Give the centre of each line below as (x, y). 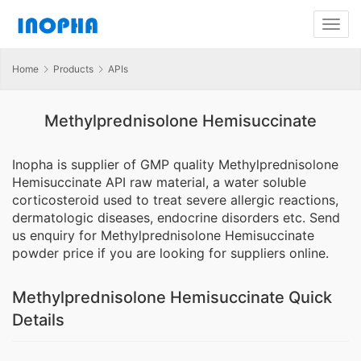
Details (38, 320)
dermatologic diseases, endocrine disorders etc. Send (176, 218)
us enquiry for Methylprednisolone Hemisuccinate (163, 236)
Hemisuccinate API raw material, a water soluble (159, 183)
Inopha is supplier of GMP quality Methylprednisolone (175, 165)
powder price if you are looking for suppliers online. (170, 253)
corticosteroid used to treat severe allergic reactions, (175, 200)
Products (73, 69)
